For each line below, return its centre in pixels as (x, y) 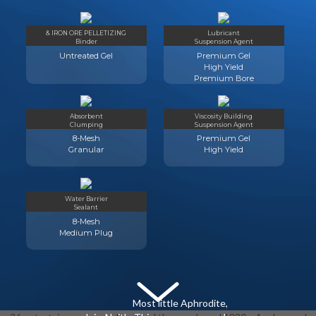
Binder (86, 42)
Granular (86, 150)
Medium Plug (86, 232)
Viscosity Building (224, 116)
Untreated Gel (86, 55)
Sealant (86, 207)
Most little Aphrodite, (179, 303)
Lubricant (224, 33)
